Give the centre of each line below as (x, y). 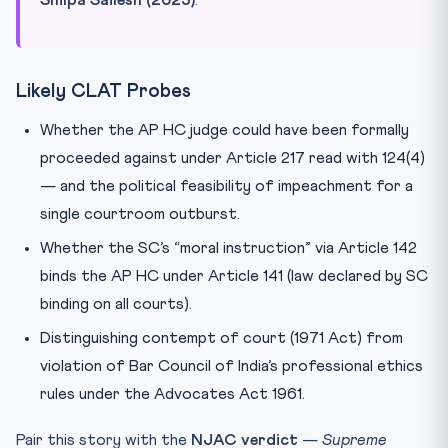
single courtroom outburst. (140, 213)
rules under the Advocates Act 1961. (172, 393)
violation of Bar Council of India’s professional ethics (231, 365)
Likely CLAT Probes (103, 91)
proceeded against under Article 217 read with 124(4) (232, 157)
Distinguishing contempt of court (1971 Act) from (221, 337)
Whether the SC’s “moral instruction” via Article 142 (228, 247)
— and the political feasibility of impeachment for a (226, 185)
